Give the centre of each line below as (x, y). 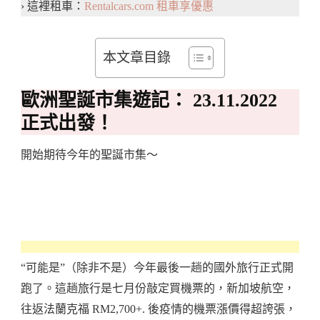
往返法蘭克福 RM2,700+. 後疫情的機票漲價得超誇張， (159, 309)
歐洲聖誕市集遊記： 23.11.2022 (149, 100)
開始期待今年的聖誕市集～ (89, 154)
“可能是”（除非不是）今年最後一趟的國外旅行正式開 (157, 267)
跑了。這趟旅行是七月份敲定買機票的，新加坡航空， (158, 288)
